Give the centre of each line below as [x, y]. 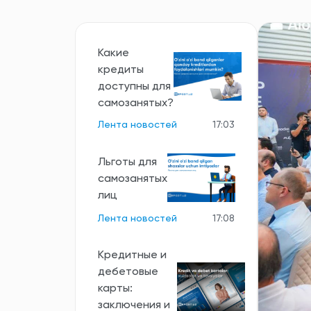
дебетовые [128, 272]
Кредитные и [132, 255]
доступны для [134, 86]
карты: [115, 288]
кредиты [121, 70]
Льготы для [127, 162]
